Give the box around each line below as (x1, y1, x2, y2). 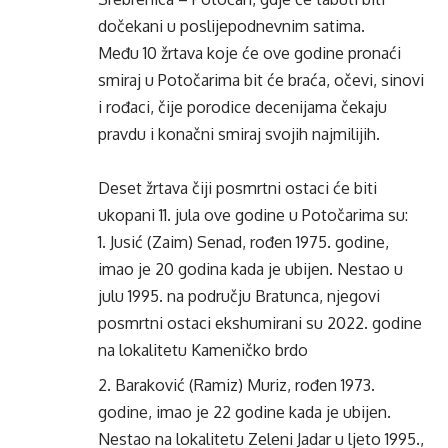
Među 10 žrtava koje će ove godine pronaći (98, 43, 401, 63)
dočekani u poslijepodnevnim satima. (98, 16, 365, 36)
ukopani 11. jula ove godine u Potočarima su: (98, 205, 408, 225)
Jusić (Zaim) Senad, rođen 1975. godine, (110, 232, 389, 252)
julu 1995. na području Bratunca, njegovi (98, 286, 380, 306)
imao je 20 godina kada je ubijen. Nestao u (98, 259, 403, 279)
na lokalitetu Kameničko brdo (98, 340, 308, 360)
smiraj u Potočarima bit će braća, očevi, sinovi (98, 70, 424, 90)
